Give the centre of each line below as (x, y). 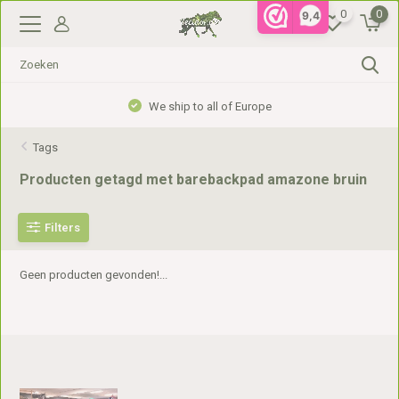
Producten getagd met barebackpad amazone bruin (194, 179)
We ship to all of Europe (208, 106)
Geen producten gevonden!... (94, 275)
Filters (63, 227)
